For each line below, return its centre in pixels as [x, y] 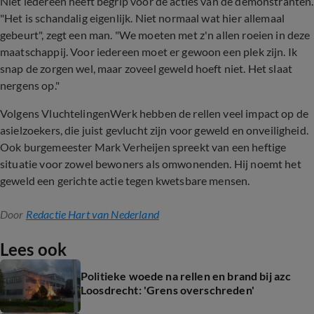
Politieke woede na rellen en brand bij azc [186, 276]
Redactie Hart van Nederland [92, 214]
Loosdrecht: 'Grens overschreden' [168, 290]
